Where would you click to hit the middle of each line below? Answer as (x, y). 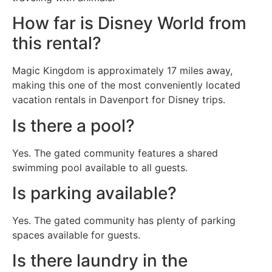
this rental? (57, 43)
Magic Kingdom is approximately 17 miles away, (122, 71)
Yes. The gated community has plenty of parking (124, 220)
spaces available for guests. (76, 235)
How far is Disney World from (129, 23)
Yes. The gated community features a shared (115, 153)
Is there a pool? (73, 125)
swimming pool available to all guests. (100, 167)
